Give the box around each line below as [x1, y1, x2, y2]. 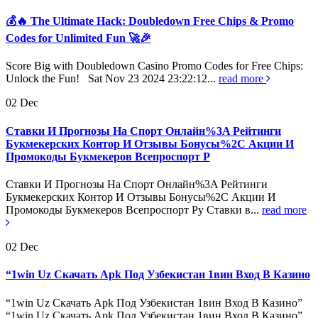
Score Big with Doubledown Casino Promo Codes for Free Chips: [6, 60, 303, 72]
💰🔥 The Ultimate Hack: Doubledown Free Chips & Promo [6, 15, 294, 28]
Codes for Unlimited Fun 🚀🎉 [6, 32, 151, 45]
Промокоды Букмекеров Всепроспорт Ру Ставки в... [6, 204, 262, 216]
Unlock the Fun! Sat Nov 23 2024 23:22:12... [6, 72, 219, 85]
